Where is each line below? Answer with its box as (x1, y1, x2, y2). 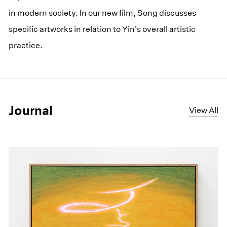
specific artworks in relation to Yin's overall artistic (9, 24, 196, 34)
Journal (9, 103, 53, 119)
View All (188, 105, 218, 116)
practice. (9, 40, 43, 50)
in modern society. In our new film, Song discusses (9, 8, 197, 18)
